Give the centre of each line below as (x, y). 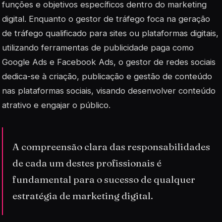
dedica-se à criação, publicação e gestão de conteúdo (107, 76)
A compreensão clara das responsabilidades (111, 146)
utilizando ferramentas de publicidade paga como (98, 47)
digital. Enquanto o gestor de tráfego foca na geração (106, 19)
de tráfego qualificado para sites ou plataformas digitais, (110, 33)
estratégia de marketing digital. (83, 195)
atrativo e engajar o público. (56, 105)
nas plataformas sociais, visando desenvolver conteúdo (109, 90)
